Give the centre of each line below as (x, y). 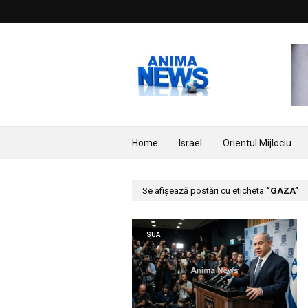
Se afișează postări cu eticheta (204, 191)
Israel (190, 143)
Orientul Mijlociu (257, 143)
